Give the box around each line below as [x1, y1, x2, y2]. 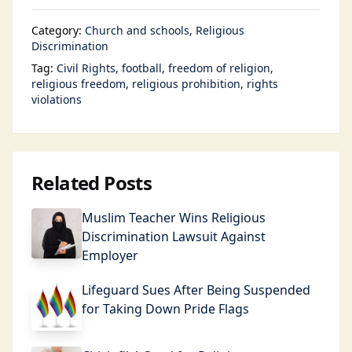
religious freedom [31, 76, 126, 91]
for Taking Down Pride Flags [82, 300, 249, 317]
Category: [31, 23, 85, 38]
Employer [82, 247, 138, 264]
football [122, 60, 162, 75]
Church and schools [85, 23, 189, 38]
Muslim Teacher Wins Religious [82, 209, 266, 226]
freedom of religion [168, 60, 270, 75]
